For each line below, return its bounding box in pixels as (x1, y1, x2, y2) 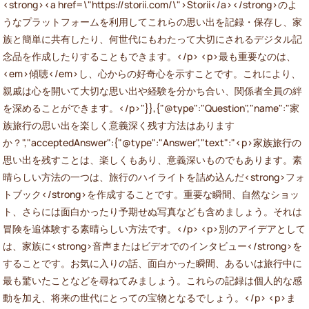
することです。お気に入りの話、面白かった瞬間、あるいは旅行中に (3, 256, 302, 270)
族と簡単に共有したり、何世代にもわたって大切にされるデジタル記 (3, 32, 302, 46)
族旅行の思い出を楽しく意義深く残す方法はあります (3, 118, 235, 132)
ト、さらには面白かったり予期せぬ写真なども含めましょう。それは (3, 204, 302, 218)
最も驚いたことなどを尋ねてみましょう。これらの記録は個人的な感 (3, 273, 302, 287)
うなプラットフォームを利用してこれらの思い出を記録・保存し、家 (3, 14, 302, 28)
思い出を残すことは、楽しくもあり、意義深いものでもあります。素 (3, 152, 302, 166)
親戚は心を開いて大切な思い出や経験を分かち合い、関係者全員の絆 (3, 83, 302, 97)
